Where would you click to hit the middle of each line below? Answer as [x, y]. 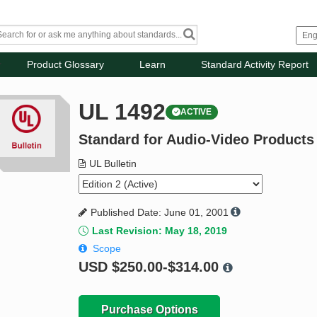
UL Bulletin [113, 164]
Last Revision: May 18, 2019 [160, 231]
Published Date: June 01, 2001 [160, 213]
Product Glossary [66, 65]
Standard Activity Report [255, 65]
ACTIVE [196, 112]
